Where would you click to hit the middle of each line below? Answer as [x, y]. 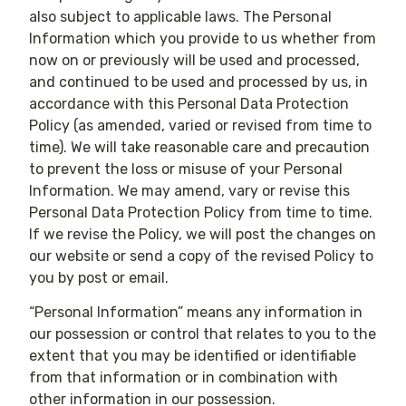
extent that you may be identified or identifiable [193, 356]
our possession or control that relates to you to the [203, 334]
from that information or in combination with [184, 378]
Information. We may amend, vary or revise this [190, 190]
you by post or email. [99, 277]
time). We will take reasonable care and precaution [200, 147]
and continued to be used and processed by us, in [199, 82]
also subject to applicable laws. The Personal [181, 16]
